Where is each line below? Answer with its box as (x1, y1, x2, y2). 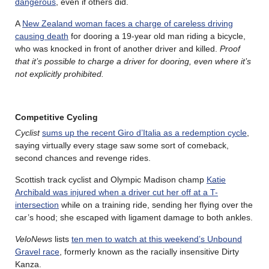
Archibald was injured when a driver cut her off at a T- (15, 187, 218, 197)
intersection (15, 199, 59, 210)
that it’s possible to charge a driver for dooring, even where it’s (15, 56, 251, 66)
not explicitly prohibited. (15, 68, 104, 79)
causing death (15, 31, 68, 41)
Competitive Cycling (15, 112, 98, 122)
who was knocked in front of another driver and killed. (15, 43, 220, 53)
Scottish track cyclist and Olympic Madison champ (15, 174, 207, 184)
